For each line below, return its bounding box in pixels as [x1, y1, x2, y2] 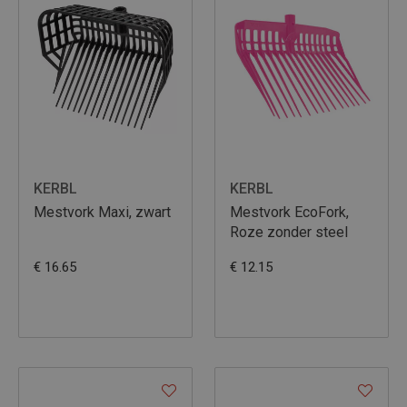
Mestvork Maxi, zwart [34, 203, 171, 222]
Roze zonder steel [230, 223, 348, 242]
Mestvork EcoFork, [230, 203, 349, 222]
